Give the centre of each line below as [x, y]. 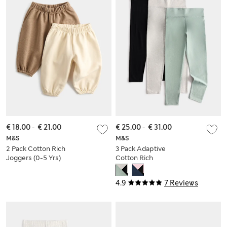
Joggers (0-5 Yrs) [33, 158]
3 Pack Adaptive [141, 148]
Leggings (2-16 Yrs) [146, 167]
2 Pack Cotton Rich [36, 148]
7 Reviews [181, 183]
